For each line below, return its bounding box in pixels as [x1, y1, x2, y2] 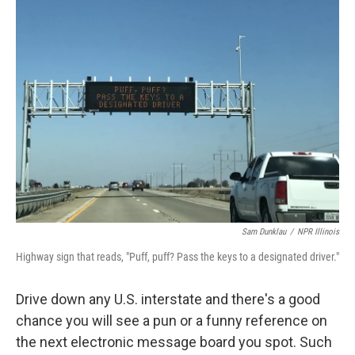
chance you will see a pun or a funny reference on [16, 312, 327, 329]
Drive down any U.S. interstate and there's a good [16, 291, 320, 307]
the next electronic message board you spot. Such [16, 334, 332, 350]
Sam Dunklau [242, 227, 286, 237]
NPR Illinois [297, 227, 339, 237]
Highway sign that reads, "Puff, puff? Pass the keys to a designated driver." [16, 250, 339, 263]
